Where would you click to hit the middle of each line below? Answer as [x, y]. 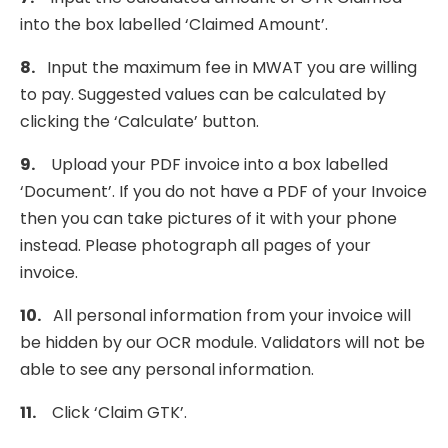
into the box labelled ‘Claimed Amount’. [174, 24]
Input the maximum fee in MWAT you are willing [232, 67]
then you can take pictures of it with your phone [208, 218]
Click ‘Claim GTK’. [111, 412]
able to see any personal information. [167, 369]
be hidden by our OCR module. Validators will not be [222, 342]
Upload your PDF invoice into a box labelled [211, 164]
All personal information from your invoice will [232, 315]
